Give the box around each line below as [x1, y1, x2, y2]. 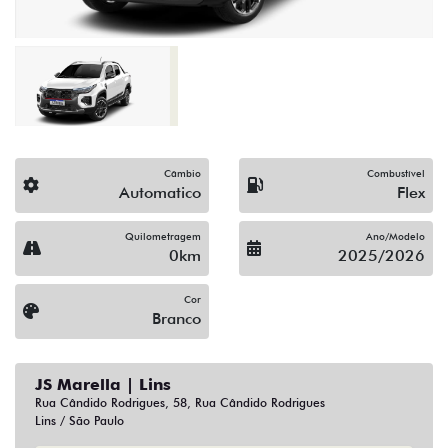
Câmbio [164, 167, 201, 180]
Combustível [367, 167, 425, 180]
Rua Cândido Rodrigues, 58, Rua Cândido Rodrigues [35, 395, 325, 411]
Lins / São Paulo [35, 413, 124, 429]
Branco [152, 309, 201, 329]
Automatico [119, 183, 201, 203]
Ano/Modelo [366, 230, 425, 243]
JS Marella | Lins [35, 375, 171, 395]
